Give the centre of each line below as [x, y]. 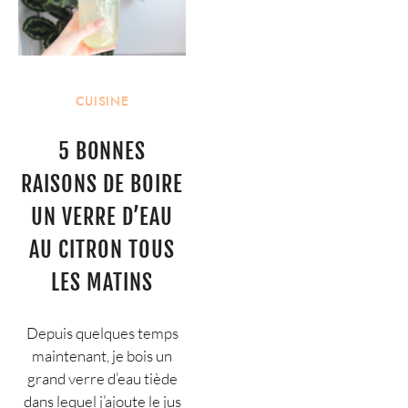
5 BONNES [102, 152]
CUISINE [102, 101]
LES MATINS [102, 283]
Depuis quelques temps [102, 333]
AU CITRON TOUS [102, 250]
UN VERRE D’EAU [102, 217]
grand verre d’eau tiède [102, 379]
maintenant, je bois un [102, 356]
